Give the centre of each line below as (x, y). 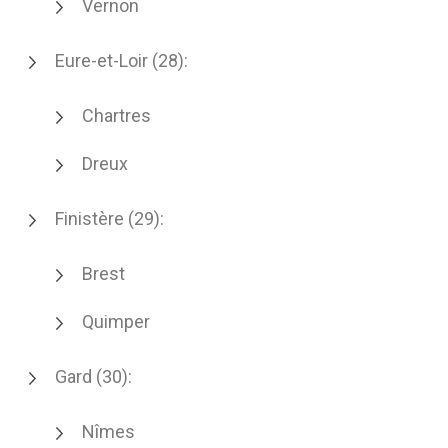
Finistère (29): (109, 218)
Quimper (116, 321)
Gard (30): (93, 376)
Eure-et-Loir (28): (121, 60)
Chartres (116, 115)
